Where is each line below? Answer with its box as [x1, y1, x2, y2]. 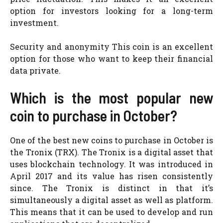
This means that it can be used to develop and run [10, 207, 213, 217]
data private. [10, 65, 61, 76]
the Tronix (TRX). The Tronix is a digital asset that [10, 147, 213, 157]
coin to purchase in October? [10, 107, 177, 124]
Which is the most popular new [10, 89, 213, 107]
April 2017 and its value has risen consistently [10, 171, 213, 181]
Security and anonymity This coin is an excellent [10, 41, 213, 52]
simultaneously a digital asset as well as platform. [10, 195, 213, 205]
